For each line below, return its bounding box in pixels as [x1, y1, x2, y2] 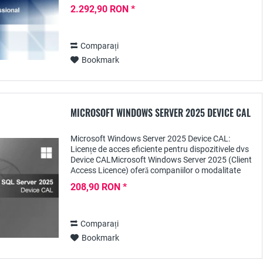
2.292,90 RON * [70, 4, 135, 15]
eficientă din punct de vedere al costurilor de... [70, 176, 235, 186]
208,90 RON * [70, 181, 127, 193]
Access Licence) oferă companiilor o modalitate [70, 166, 241, 175]
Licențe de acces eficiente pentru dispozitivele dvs [70, 144, 249, 154]
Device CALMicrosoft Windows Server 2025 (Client [70, 155, 252, 164]
